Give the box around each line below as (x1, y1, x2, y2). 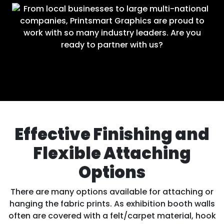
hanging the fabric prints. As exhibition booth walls (9, 197, 215, 209)
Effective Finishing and (14, 122, 209, 145)
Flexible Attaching (33, 141, 191, 164)
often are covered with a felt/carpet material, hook (8, 209, 216, 221)
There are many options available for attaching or (10, 185, 213, 197)
